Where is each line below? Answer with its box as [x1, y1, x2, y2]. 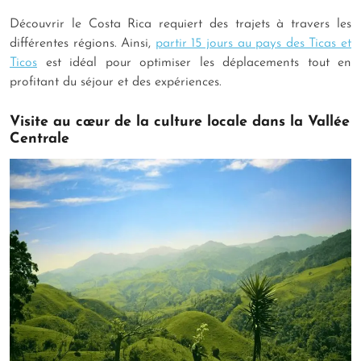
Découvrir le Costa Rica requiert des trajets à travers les [10, 18, 351, 31]
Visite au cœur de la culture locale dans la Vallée [10, 114, 350, 131]
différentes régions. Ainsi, [10, 37, 156, 51]
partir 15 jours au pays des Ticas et [155, 37, 352, 51]
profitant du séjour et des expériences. [10, 76, 226, 89]
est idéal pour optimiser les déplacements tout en [37, 56, 351, 70]
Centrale [10, 131, 74, 147]
